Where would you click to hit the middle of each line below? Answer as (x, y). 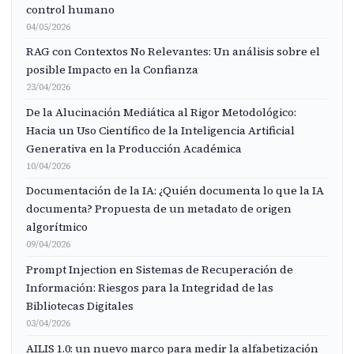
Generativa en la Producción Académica (134, 148)
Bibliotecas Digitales (79, 306)
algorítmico (56, 227)
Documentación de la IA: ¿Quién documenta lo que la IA (175, 191)
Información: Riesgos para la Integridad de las (149, 288)
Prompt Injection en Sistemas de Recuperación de (159, 269)
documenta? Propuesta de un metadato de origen (158, 209)
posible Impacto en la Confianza (112, 70)
